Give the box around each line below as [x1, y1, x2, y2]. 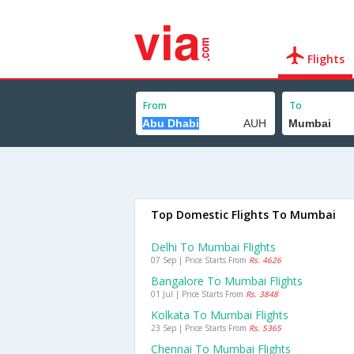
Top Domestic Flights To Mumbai [151, 207, 336, 222]
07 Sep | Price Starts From [151, 254, 249, 265]
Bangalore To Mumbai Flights [151, 273, 303, 288]
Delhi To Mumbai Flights [151, 239, 276, 254]
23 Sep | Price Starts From [151, 322, 249, 333]
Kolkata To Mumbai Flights [151, 307, 288, 322]
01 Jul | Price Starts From [151, 288, 246, 299]
